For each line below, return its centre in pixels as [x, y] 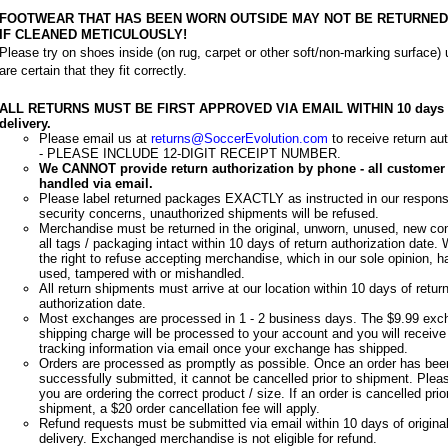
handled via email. [95, 183]
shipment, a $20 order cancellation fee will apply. [179, 408]
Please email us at [94, 138]
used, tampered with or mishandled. [141, 273]
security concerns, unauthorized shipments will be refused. [208, 213]
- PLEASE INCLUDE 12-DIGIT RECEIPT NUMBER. [189, 153]
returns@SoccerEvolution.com [239, 138]
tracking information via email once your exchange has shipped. [223, 348]
